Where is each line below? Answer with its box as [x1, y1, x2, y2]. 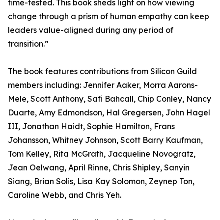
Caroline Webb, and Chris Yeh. [8, 190, 121, 200]
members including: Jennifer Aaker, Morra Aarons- [8, 80, 198, 90]
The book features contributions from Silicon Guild [8, 66, 197, 77]
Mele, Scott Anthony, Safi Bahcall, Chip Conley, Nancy [8, 94, 211, 104]
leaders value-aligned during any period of [8, 25, 173, 35]
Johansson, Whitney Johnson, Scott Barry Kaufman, [8, 135, 203, 145]
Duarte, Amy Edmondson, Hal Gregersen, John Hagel [8, 108, 210, 118]
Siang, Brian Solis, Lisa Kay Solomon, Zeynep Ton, [8, 176, 194, 187]
